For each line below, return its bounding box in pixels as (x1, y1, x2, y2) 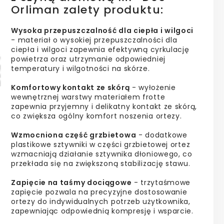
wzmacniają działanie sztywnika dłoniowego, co (11, 148, 192, 159)
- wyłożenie (129, 82, 176, 92)
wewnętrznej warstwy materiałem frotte (11, 91, 165, 102)
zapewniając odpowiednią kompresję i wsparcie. (11, 205, 193, 216)
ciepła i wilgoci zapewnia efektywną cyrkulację (11, 44, 189, 54)
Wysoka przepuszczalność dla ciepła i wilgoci (11, 25, 194, 35)
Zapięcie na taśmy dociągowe (11, 177, 132, 187)
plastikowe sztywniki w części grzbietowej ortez (11, 139, 190, 149)
